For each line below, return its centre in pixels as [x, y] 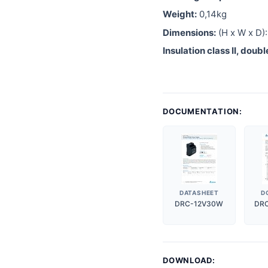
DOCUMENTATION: [204, 111]
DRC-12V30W [199, 203]
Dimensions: [189, 32]
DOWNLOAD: [190, 260]
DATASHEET [199, 192]
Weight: [180, 14]
